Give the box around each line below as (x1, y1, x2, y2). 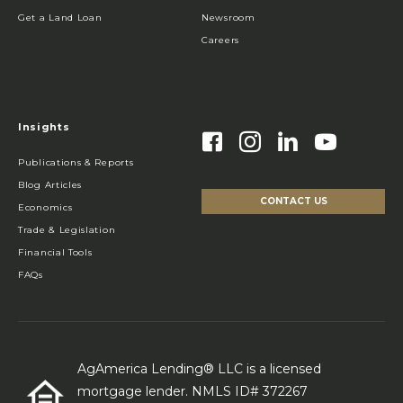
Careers (201, 34, 239, 47)
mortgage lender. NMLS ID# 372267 (77, 383, 308, 400)
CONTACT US (259, 195, 327, 208)
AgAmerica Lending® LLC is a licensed (77, 361, 321, 378)
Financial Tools (18, 246, 93, 259)
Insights (18, 121, 70, 134)
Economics (18, 201, 73, 214)
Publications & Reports (18, 157, 134, 169)
